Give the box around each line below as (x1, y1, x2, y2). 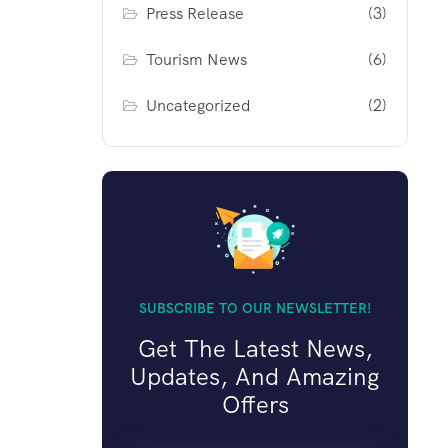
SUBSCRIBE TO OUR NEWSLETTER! (139, 299, 371, 317)
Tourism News (146, 49, 248, 70)
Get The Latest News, (137, 333, 373, 364)
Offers (221, 389, 289, 420)
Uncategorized (146, 95, 252, 116)
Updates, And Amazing (130, 361, 380, 392)
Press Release (146, 3, 245, 24)
